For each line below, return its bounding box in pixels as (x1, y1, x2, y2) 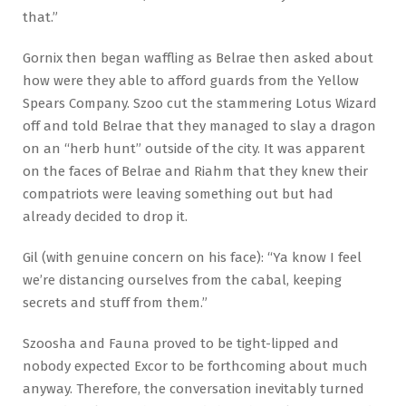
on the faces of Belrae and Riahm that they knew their (23, 162, 368, 179)
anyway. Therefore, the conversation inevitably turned (23, 380, 364, 397)
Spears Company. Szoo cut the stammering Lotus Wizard (23, 94, 377, 111)
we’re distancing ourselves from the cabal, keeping (23, 271, 342, 288)
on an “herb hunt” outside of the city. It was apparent (23, 140, 365, 157)
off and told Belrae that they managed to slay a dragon (23, 117, 376, 134)
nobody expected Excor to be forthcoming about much (23, 357, 368, 374)
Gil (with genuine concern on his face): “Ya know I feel (23, 248, 362, 266)
